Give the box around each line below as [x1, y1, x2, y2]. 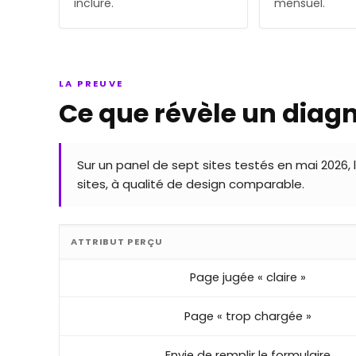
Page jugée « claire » [189, 269, 306, 285]
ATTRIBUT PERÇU [71, 234, 163, 248]
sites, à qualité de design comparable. [77, 175, 304, 192]
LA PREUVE [59, 76, 124, 90]
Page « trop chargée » [184, 308, 311, 324]
